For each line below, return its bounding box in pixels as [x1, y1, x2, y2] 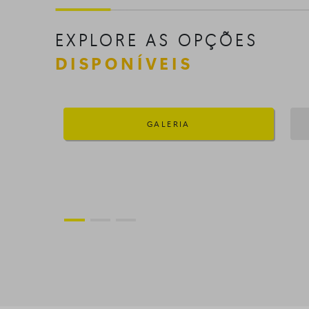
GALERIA [147, 117, 190, 129]
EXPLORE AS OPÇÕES [55, 28, 258, 50]
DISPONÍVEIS [55, 51, 193, 74]
